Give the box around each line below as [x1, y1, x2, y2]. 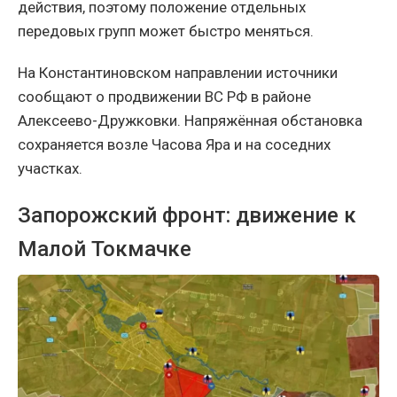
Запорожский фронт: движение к [18, 202, 356, 228]
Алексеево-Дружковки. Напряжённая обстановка [18, 111, 362, 129]
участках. [18, 159, 82, 177]
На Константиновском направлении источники [18, 63, 338, 82]
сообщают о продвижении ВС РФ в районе [18, 87, 311, 105]
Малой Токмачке [18, 236, 191, 261]
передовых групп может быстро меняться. [18, 21, 314, 40]
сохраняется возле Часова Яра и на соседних [18, 135, 331, 153]
